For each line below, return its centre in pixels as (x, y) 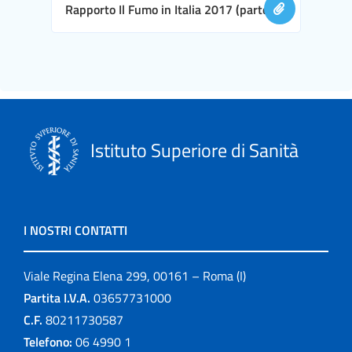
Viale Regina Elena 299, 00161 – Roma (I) (135, 275)
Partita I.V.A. (57, 297)
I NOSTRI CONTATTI (75, 230)
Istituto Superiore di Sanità (192, 150)
